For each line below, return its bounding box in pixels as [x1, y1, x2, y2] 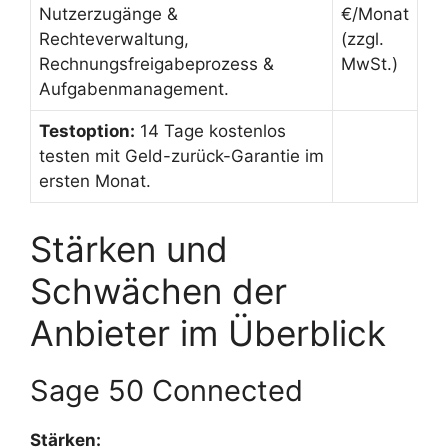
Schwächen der [30, 270, 287, 313]
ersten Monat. [39, 170, 151, 191]
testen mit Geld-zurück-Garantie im [39, 145, 324, 166]
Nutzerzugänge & [39, 3, 178, 24]
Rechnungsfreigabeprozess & [39, 53, 274, 74]
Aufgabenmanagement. [39, 78, 229, 99]
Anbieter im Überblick [30, 312, 386, 355]
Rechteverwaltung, [39, 28, 189, 49]
